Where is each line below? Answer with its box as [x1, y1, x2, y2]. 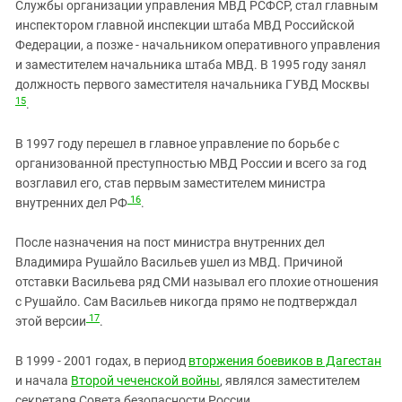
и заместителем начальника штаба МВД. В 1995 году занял [15, 57, 366, 73]
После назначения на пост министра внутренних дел [15, 235, 325, 250]
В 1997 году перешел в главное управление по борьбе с [15, 136, 339, 152]
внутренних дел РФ [15, 196, 127, 211]
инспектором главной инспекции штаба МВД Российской [15, 18, 354, 33]
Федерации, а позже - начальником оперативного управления [15, 38, 380, 53]
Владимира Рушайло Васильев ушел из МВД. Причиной [15, 255, 343, 270]
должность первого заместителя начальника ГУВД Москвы [15, 77, 370, 92]
